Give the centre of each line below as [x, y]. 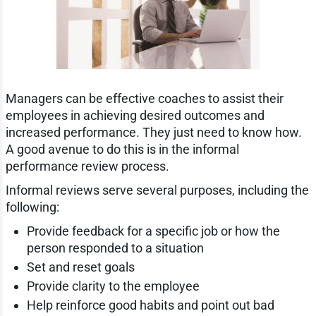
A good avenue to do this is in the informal [122, 150]
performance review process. [87, 166]
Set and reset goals [80, 267]
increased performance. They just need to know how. [153, 133]
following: [32, 207]
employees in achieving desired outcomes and [135, 116]
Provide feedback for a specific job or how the [153, 231]
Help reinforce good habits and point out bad [150, 305]
